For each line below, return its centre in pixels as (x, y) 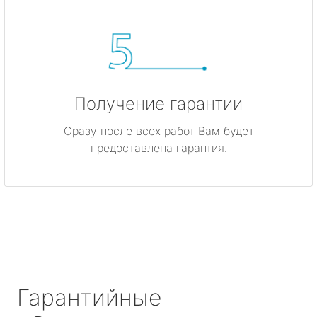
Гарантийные (90, 297)
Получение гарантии (158, 103)
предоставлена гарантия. (158, 148)
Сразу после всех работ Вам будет (158, 131)
